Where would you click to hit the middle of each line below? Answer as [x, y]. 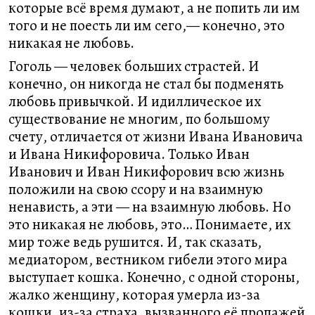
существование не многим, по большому [139, 119]
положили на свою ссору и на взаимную [136, 189]
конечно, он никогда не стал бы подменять [146, 84]
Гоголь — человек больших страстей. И [134, 66]
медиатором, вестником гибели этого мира [148, 259]
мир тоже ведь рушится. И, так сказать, [135, 242]
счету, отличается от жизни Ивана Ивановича [156, 136]
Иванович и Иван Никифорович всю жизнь [146, 172]
